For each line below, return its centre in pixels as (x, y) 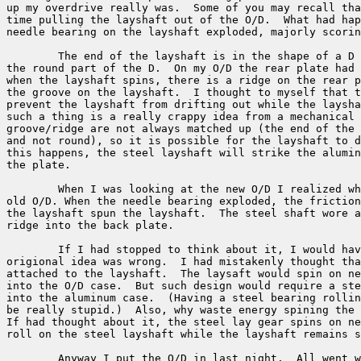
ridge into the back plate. (93, 226)
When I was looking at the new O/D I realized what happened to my (32, 189)
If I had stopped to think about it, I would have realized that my (32, 250)
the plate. (39, 165)
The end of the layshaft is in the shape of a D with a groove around (32, 56)
